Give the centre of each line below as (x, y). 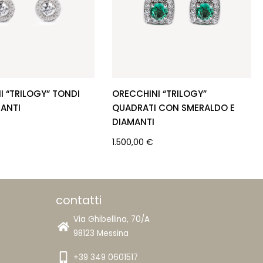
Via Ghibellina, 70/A (112, 220)
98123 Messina (101, 234)
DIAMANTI (134, 122)
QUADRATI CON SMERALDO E (174, 107)
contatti (79, 201)
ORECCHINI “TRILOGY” (160, 93)
